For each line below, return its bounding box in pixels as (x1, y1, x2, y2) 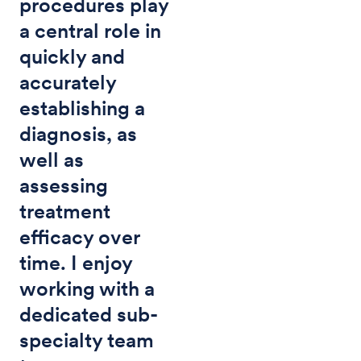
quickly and (19, 44, 125, 68)
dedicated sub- (19, 301, 158, 326)
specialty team (19, 327, 154, 352)
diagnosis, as (19, 121, 137, 146)
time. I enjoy (19, 250, 132, 275)
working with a (19, 276, 155, 301)
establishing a (19, 95, 145, 120)
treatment (19, 198, 110, 223)
